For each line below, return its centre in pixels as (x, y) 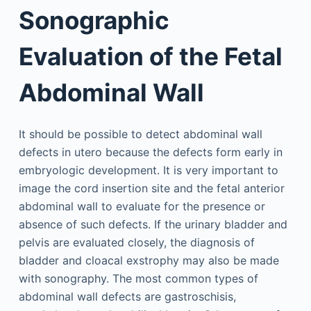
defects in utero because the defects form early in (150, 152)
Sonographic (94, 20)
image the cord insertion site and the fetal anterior (151, 188)
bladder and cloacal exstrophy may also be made (149, 260)
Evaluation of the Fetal (150, 57)
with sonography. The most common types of (138, 278)
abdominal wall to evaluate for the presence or (142, 206)
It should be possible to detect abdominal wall (140, 134)
